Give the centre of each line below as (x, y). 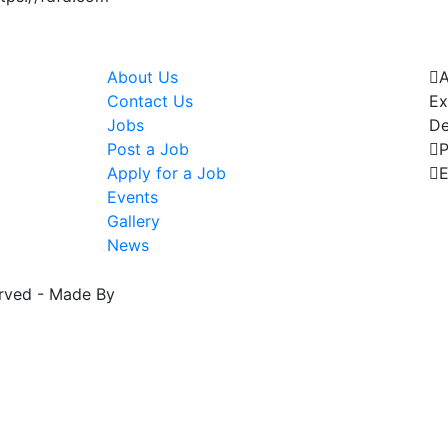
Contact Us (149, 100)
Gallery (133, 220)
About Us (142, 76)
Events (132, 196)
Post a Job (147, 148)
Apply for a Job (166, 172)
